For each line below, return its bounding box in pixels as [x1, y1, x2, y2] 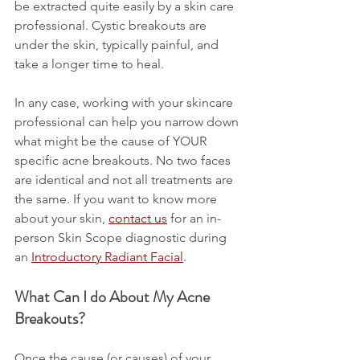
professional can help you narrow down [14, 114, 242, 130]
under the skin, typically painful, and [14, 37, 222, 53]
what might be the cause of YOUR [14, 133, 210, 149]
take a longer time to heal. [14, 56, 164, 72]
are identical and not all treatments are [14, 172, 236, 188]
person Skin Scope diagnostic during [14, 230, 230, 246]
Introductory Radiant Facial [31, 249, 183, 265]
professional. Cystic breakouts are [14, 18, 210, 34]
